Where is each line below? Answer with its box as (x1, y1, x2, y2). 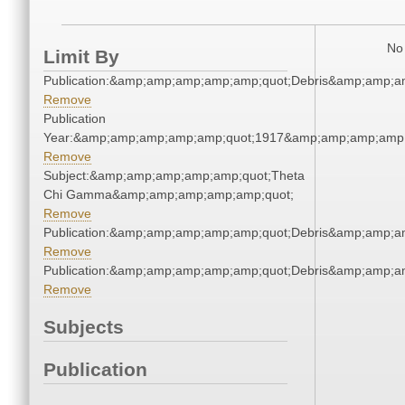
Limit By (43, 46, 119, 68)
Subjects (43, 316, 124, 338)
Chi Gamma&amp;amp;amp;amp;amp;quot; (43, 187, 294, 202)
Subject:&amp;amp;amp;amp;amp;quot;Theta (43, 168, 305, 184)
